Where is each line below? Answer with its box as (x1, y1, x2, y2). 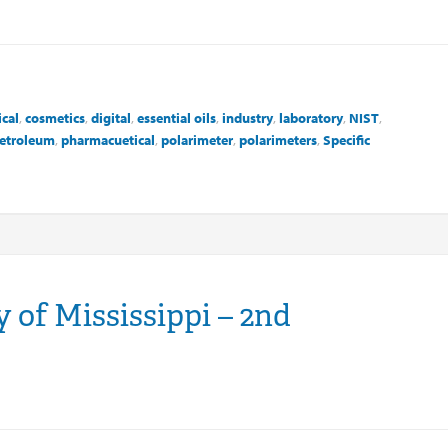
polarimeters (239, 130, 317, 149)
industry (222, 108, 273, 127)
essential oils (137, 108, 216, 127)
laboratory (279, 108, 343, 127)
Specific (323, 130, 370, 149)
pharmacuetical (61, 130, 155, 149)
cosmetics (25, 108, 85, 127)
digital (91, 108, 131, 127)
